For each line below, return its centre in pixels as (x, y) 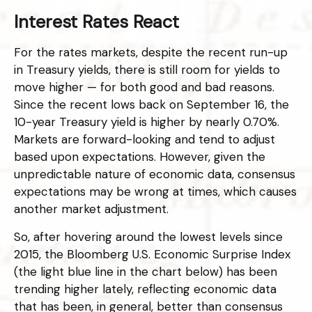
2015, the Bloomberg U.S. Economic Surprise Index (152, 255)
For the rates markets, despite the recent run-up (151, 53)
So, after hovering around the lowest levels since (148, 237)
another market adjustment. (91, 209)
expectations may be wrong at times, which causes (155, 192)
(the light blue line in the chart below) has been (146, 272)
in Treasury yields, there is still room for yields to (147, 70)
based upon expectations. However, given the (140, 157)
